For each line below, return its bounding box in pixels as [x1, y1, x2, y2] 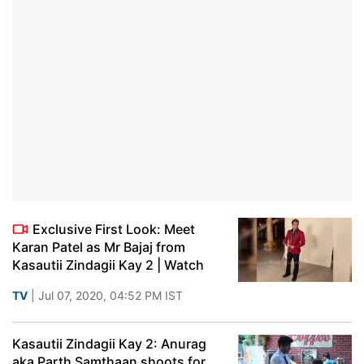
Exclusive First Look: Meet [32, 221, 195, 237]
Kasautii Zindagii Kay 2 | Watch [12, 257, 204, 273]
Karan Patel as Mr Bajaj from [12, 239, 185, 255]
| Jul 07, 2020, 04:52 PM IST [28, 288, 183, 302]
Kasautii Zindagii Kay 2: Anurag [12, 336, 206, 352]
